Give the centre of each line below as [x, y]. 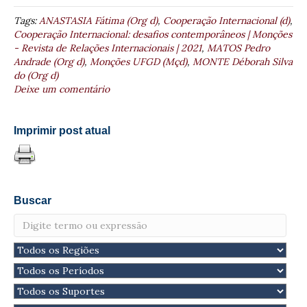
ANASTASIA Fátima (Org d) [98, 20]
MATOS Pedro [238, 48]
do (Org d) [36, 75]
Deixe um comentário [62, 89]
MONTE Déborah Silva [243, 61]
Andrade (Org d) [49, 61]
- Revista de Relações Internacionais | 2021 [108, 48]
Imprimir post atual [62, 130]
